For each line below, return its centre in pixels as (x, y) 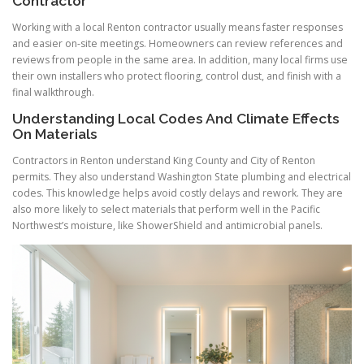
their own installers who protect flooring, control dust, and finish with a (177, 76)
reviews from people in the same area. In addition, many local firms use (180, 59)
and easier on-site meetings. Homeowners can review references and (178, 43)
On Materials (55, 134)
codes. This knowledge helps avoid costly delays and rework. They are (178, 193)
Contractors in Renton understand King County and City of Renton (164, 160)
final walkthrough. (53, 92)
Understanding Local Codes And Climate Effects (176, 118)
